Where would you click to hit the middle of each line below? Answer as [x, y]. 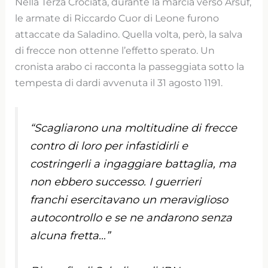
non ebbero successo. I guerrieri [116, 182]
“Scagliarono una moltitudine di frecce [134, 128]
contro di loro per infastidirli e [109, 146]
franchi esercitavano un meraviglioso [129, 200]
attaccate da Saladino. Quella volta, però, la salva [129, 34]
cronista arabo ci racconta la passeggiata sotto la [130, 66]
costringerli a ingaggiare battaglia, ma [133, 164]
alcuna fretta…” [70, 235]
